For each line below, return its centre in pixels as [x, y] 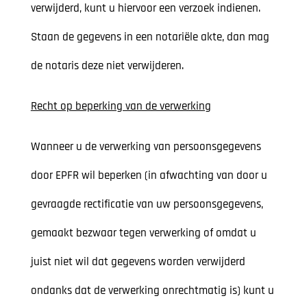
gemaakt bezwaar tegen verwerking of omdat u [143, 233]
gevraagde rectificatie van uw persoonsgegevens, [147, 205]
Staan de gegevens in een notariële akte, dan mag [150, 37]
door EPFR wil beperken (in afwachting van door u [149, 176]
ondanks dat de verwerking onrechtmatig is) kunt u [152, 291]
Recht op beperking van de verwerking [121, 107]
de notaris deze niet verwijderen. [107, 66]
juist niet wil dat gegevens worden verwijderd [138, 262]
